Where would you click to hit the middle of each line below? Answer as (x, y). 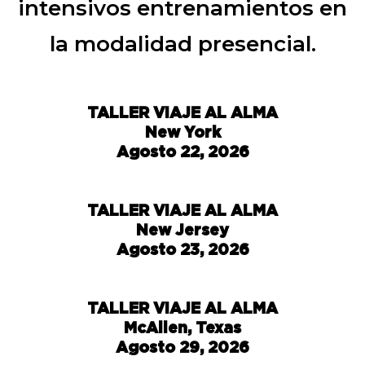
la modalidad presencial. (182, 44)
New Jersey (182, 229)
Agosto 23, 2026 (182, 249)
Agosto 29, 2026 (182, 347)
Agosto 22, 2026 (182, 151)
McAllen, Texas (182, 327)
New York (182, 132)
